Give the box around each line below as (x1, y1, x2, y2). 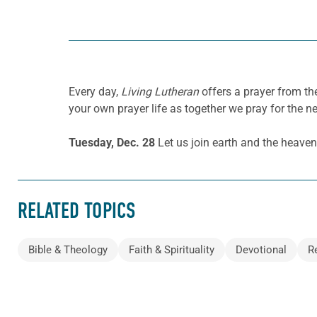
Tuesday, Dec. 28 (69, 136, 158, 150)
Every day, (69, 85, 121, 99)
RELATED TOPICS (18, 198, 135, 224)
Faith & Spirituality (129, 243, 214, 256)
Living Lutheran (121, 85, 199, 99)
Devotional (236, 243, 287, 256)
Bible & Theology (28, 243, 108, 256)
